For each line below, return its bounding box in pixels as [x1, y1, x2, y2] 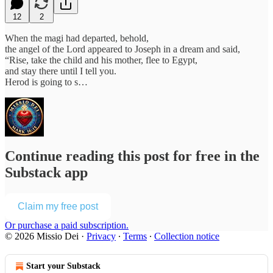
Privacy [87, 231, 116, 242]
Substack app [5, 165, 88, 181]
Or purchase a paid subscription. [5, 220, 129, 231]
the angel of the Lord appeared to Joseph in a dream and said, [5, 43, 240, 54]
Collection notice [154, 231, 219, 242]
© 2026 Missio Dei [5, 231, 79, 242]
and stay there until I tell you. [5, 65, 116, 76]
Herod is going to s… [5, 76, 88, 87]
